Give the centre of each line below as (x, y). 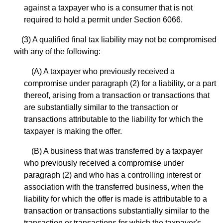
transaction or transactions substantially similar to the (117, 211)
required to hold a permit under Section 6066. (103, 20)
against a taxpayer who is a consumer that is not (108, 8)
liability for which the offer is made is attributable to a (115, 199)
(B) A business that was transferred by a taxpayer (117, 151)
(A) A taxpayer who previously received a (103, 72)
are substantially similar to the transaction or (101, 108)
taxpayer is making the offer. (73, 131)
